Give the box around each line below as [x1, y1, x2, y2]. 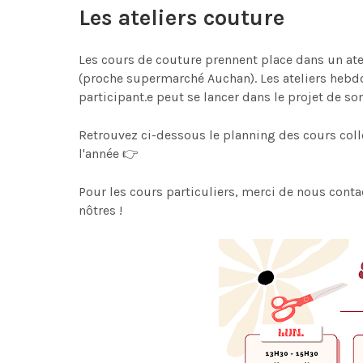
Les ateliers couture [79, 5, 284, 31]
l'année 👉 [79, 146, 145, 161]
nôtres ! [79, 203, 122, 218]
